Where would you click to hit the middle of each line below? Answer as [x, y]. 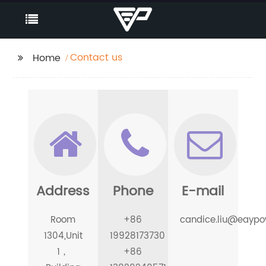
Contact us [96, 58]
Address [63, 191]
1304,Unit [63, 236]
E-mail [203, 191]
